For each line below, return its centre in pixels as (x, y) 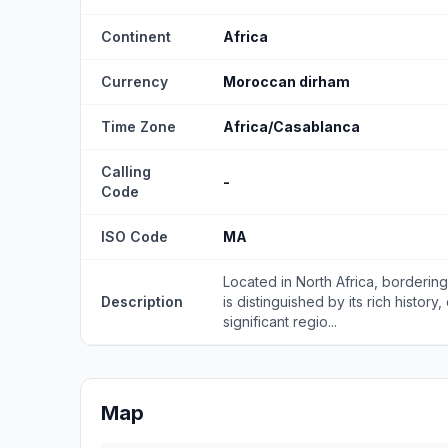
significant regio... (280, 321)
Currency (134, 81)
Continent (136, 36)
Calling (126, 171)
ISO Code (134, 236)
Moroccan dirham (286, 81)
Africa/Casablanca (291, 126)
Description (142, 301)
